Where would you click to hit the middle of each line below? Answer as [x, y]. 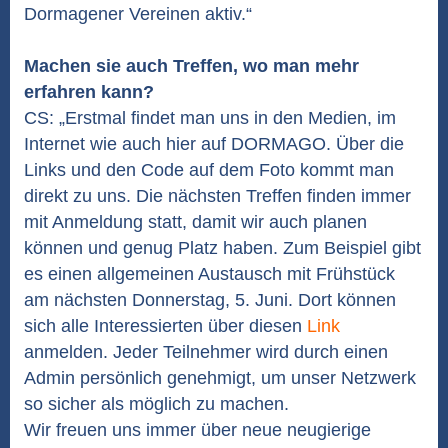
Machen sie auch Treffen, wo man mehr [191, 66]
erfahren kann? [89, 92]
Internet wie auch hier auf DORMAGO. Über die [214, 144]
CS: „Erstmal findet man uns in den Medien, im [210, 118]
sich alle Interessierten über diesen [165, 326]
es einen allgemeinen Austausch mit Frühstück [209, 274]
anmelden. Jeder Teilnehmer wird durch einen [206, 352]
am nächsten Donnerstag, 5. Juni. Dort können [210, 300]
